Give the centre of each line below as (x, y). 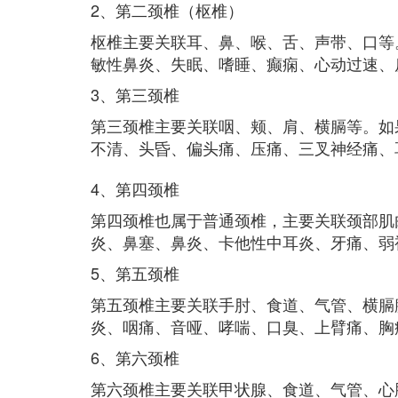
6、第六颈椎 (135, 357)
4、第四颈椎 (135, 188)
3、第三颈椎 (135, 94)
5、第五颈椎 (135, 273)
